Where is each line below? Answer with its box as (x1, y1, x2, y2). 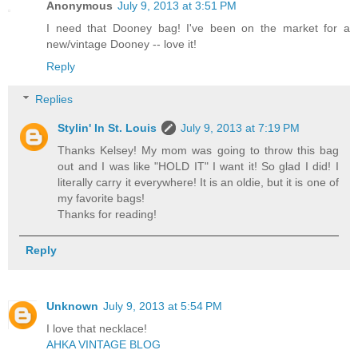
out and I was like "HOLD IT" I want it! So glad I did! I (58, 160, 339, 173)
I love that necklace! (46, 322, 147, 336)
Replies (35, 93, 74, 106)
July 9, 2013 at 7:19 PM (181, 121, 300, 135)
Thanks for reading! (58, 208, 157, 221)
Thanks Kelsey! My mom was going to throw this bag (58, 144, 339, 157)
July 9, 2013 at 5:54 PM (103, 300, 222, 313)
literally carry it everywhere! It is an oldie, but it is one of (58, 176, 339, 189)
